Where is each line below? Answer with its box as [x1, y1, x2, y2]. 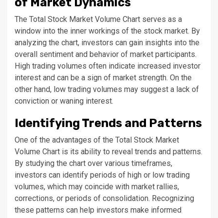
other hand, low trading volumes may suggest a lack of [15, 85, 199, 94]
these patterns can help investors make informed [15, 205, 182, 215]
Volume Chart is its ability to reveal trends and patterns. [15, 147, 202, 156]
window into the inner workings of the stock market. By [15, 26, 200, 36]
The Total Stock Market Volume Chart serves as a [15, 15, 182, 24]
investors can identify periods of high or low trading [15, 170, 190, 180]
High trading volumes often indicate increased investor [15, 61, 200, 71]
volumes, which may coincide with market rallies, [15, 182, 179, 191]
